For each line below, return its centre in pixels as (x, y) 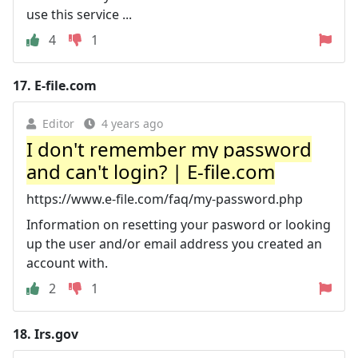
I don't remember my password (169, 149)
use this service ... (79, 14)
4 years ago (132, 123)
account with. (67, 263)
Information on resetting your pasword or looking (179, 224)
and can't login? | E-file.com (151, 171)
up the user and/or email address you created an (174, 243)
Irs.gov (56, 334)
